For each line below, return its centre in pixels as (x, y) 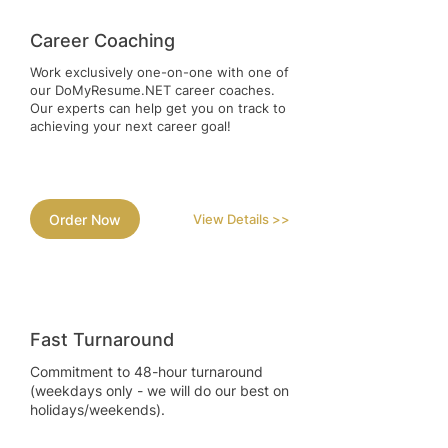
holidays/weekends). (97, 410)
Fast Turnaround (102, 340)
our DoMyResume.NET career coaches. (152, 90)
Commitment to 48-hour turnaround (146, 372)
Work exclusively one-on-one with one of (159, 72)
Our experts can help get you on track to (158, 108)
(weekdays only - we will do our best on (159, 391)
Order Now (85, 219)
